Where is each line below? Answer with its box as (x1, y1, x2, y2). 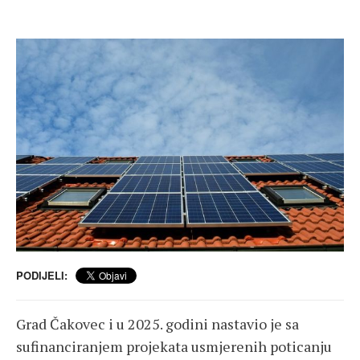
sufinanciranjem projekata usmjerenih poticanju (16, 337, 332, 357)
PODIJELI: (16, 268, 67, 284)
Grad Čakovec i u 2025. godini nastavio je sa (16, 314, 299, 334)
